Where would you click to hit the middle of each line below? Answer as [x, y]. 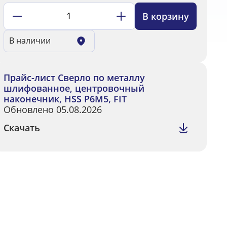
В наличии [30, 41]
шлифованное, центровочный [74, 88]
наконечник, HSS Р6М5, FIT [65, 99]
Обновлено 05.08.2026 [52, 109]
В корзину [165, 16]
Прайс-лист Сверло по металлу [74, 77]
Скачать [22, 128]
